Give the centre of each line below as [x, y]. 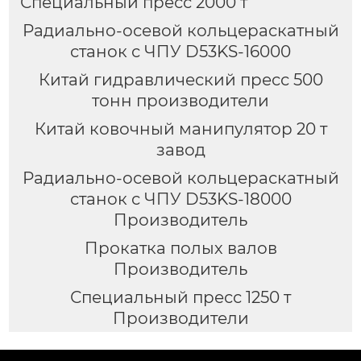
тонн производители [180, 100]
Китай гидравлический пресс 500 [180, 79]
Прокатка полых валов [180, 248]
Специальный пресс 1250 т [180, 297]
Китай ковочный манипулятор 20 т [180, 129]
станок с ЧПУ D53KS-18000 [180, 199]
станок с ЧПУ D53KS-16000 [180, 51]
